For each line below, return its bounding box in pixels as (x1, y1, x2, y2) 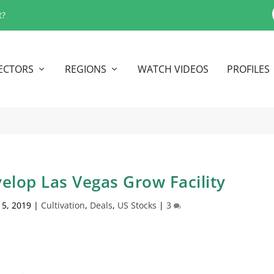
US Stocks (117, 199, 157, 212)
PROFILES (226, 62, 270, 76)
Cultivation (40, 199, 85, 212)
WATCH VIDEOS (137, 62, 209, 76)
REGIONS (64, 62, 106, 76)
